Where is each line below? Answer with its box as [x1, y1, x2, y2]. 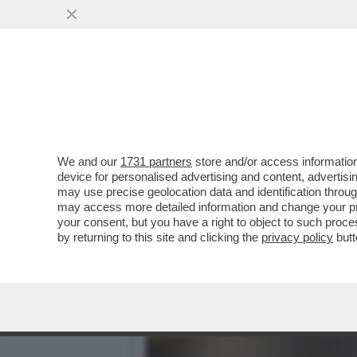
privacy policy [261, 230, 333, 244]
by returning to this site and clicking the [57, 230, 261, 244]
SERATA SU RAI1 [145, 88, 273, 106]
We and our [57, 155, 120, 168]
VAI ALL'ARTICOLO [169, 121, 282, 135]
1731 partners [120, 155, 192, 168]
